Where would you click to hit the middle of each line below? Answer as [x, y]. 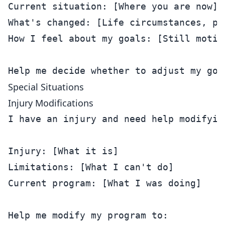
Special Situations [46, 87]
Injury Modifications [51, 103]
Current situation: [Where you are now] [113, 6]
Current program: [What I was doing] [105, 183]
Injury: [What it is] [63, 151]
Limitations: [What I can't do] [91, 167]
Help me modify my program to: [88, 215]
